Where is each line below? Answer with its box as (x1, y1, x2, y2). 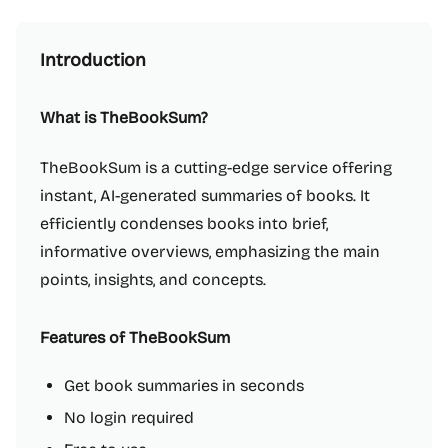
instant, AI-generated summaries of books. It (40, 186, 370, 205)
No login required (64, 408, 194, 427)
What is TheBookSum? (40, 108, 208, 127)
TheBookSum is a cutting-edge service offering (40, 158, 392, 177)
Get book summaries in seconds (64, 376, 304, 395)
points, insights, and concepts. (40, 270, 266, 289)
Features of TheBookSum (40, 328, 230, 347)
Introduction (40, 49, 146, 71)
